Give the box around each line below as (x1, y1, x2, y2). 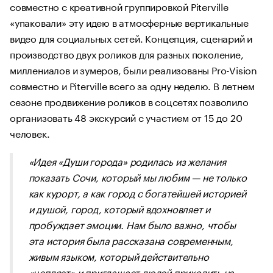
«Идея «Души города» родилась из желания (28, 153, 226, 168)
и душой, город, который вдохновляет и (28, 200, 211, 216)
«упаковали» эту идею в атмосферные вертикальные (10, 14, 249, 29)
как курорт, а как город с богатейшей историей (28, 185, 246, 200)
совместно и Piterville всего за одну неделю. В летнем (10, 77, 255, 93)
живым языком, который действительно (28, 248, 209, 263)
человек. (10, 125, 50, 140)
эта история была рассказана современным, (28, 232, 233, 247)
